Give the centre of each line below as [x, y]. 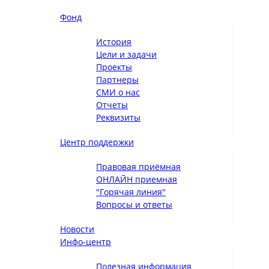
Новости [77, 230]
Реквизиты [118, 118]
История [114, 42]
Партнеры [117, 80]
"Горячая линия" [131, 192]
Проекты [114, 68]
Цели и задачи [126, 55]
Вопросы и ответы [134, 205]
